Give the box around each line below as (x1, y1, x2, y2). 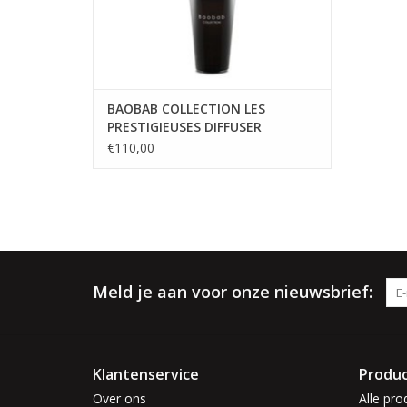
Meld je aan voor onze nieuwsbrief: (93, 281, 372, 303)
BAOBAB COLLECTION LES (107, 100, 265, 118)
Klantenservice (93, 364, 199, 385)
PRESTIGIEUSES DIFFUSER (107, 118, 262, 136)
